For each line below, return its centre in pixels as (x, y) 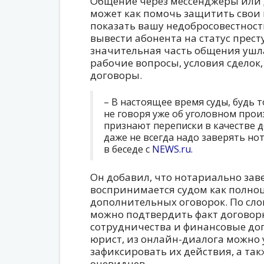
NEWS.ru (171, 149)
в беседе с (128, 149)
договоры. (116, 75)
